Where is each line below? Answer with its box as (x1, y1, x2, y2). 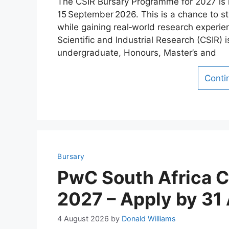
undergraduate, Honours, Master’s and (57, 47, 216, 58)
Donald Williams (122, 214, 176, 223)
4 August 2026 (57, 214, 109, 223)
